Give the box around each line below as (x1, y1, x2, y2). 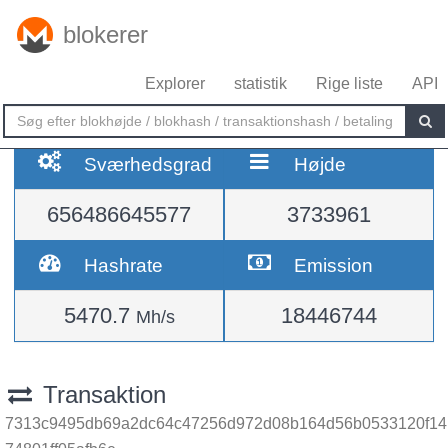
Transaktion (35, 381, 166, 408)
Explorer (145, 75, 205, 92)
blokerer (63, 21, 148, 48)
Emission (294, 254, 374, 276)
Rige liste (316, 75, 383, 92)
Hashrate (84, 254, 164, 276)
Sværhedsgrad (84, 153, 213, 175)
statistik (234, 75, 287, 92)
